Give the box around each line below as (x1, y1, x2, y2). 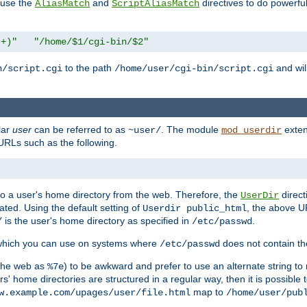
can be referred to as (32, 123, 128, 135)
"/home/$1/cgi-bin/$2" (34, 36, 149, 48)
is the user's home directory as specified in (2, 214, 192, 226)
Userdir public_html (143, 202, 247, 214)
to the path (62, 62, 114, 74)
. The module (161, 123, 221, 135)
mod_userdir (221, 124, 282, 136)
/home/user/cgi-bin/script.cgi (114, 63, 273, 75)
